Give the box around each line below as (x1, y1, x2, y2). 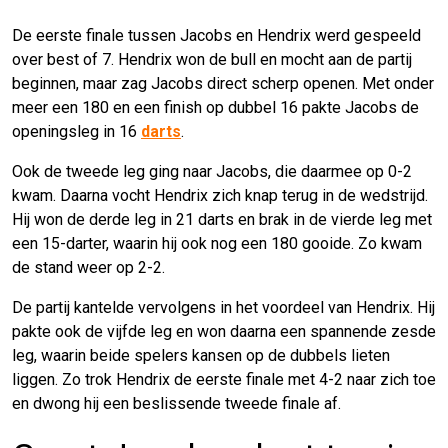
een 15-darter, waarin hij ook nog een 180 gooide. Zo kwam (12, 233, 422, 253)
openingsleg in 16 (12, 121, 141, 141)
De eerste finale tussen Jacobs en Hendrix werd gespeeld (12, 25, 421, 45)
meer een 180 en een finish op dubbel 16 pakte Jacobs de (12, 97, 419, 117)
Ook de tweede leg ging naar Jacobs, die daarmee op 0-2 (12, 161, 412, 181)
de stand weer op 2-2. (12, 257, 165, 277)
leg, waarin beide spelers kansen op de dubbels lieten (12, 345, 390, 365)
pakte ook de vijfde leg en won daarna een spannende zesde (12, 321, 436, 341)
